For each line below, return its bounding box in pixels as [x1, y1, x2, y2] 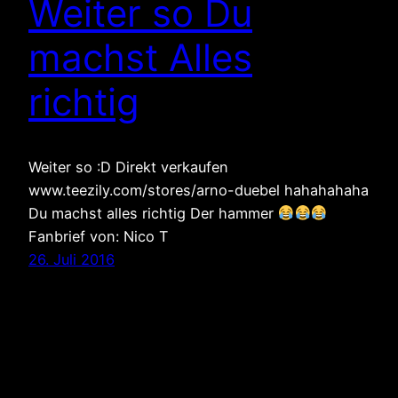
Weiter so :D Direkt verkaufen [28, 157, 228, 176]
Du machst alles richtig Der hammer [28, 203, 278, 222]
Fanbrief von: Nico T [28, 227, 168, 245]
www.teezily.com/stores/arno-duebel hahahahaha [28, 180, 369, 199]
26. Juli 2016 [28, 250, 115, 268]
